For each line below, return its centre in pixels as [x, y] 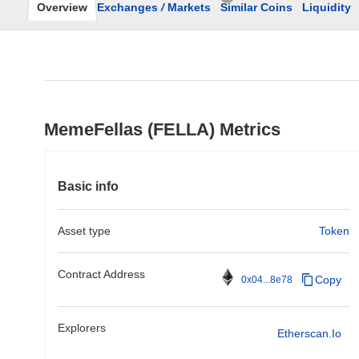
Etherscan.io [309, 333]
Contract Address [101, 274]
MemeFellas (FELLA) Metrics [162, 129]
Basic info [88, 186]
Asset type [84, 231]
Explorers [82, 328]
